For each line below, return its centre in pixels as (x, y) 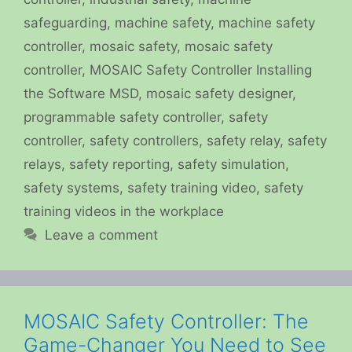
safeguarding (65, 23)
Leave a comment (102, 235)
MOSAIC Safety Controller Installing (201, 70)
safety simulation (231, 165)
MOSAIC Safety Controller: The (166, 322)
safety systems (71, 188)
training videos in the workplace (124, 212)
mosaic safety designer (219, 94)
